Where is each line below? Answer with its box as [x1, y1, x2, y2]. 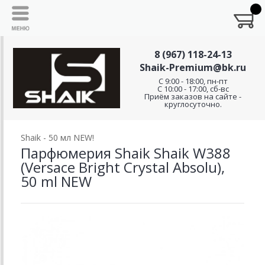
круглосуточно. [164, 99, 222, 109]
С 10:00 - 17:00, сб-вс [157, 83, 229, 94]
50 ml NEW [21, 172, 92, 191]
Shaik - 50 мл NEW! [21, 132, 94, 143]
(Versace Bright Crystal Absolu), [21, 157, 225, 177]
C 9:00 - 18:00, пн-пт [158, 76, 228, 86]
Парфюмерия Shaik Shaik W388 [21, 143, 231, 163]
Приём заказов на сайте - [144, 91, 241, 102]
